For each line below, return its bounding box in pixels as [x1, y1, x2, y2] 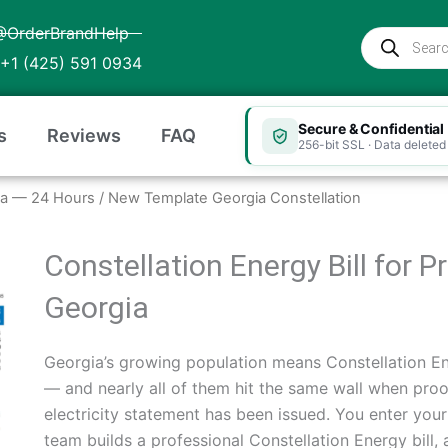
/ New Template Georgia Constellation [95, 189, 361, 207]
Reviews [47, 125, 121, 146]
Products [361, 24, 422, 41]
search [361, 44, 407, 61]
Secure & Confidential [298, 119, 445, 137]
